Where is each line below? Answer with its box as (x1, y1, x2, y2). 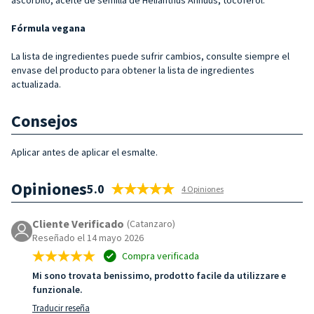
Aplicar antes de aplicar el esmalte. (11, 145, 158, 158)
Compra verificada (120, 249, 199, 262)
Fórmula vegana (11, 21, 86, 34)
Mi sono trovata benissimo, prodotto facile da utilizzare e (32, 268, 286, 282)
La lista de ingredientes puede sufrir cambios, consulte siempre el (11, 49, 289, 62)
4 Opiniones (182, 183, 224, 194)
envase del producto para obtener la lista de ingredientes (11, 63, 254, 76)
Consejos (11, 109, 78, 132)
